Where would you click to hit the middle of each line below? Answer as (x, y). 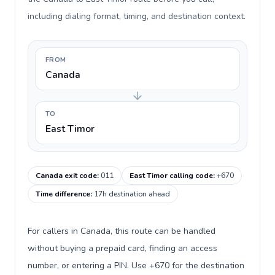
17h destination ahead (132, 194)
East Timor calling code (171, 176)
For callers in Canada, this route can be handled (122, 231)
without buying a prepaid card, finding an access (122, 248)
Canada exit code (66, 176)
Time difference (63, 194)
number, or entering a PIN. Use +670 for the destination (136, 265)
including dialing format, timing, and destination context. (137, 16)
